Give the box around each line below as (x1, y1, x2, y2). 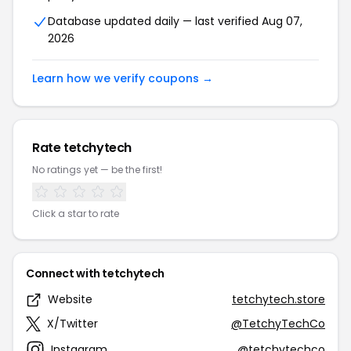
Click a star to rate (32, 207, 119, 220)
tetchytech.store (232, 291, 325, 307)
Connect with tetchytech (26, 266, 165, 281)
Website (48, 291, 92, 307)
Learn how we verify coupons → (32, 71, 213, 86)
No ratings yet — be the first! (32, 163, 162, 176)
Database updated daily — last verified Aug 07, (48, 13, 302, 29)
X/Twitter (47, 316, 98, 331)
